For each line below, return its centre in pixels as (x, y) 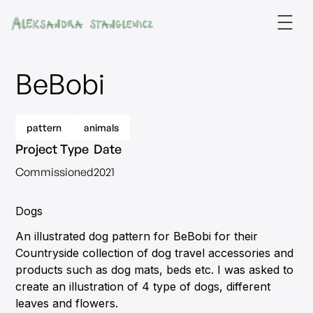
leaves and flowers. (67, 303)
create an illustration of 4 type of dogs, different (143, 286)
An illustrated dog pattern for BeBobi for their (137, 236)
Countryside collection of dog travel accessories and (155, 253)
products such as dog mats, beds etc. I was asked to (155, 270)
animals (102, 128)
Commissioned (55, 172)
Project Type (52, 149)
